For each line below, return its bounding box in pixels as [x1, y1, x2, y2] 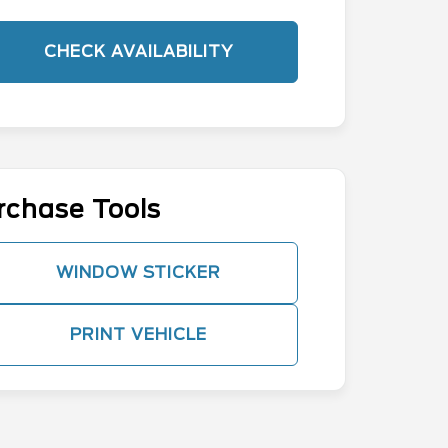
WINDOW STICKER [55, 263, 221, 283]
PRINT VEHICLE [69, 325, 207, 345]
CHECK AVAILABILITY [43, 42, 233, 62]
